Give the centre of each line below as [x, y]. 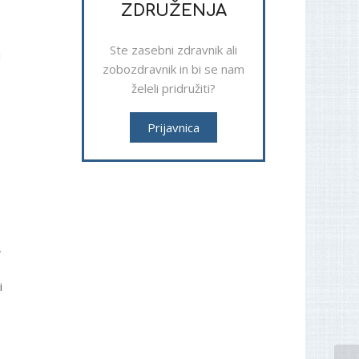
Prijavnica [174, 127]
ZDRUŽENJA [173, 11]
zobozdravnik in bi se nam [174, 69]
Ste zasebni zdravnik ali [174, 50]
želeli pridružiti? [174, 88]
